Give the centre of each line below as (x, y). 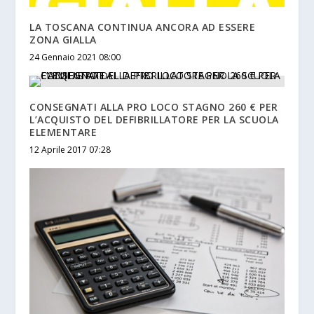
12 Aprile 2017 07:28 (70, 150)
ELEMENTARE (63, 132)
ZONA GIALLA (63, 40)
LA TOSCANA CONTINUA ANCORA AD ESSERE (143, 27)
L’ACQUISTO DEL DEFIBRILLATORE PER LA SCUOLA (154, 120)
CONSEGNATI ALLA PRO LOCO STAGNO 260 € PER (154, 107)
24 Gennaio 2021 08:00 (75, 57)
